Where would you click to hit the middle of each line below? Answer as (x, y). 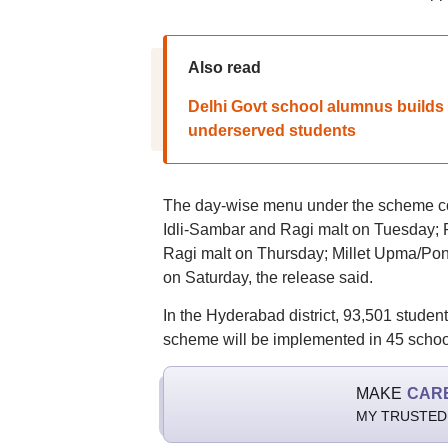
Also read (224, 67)
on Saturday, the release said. (267, 277)
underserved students (271, 130)
